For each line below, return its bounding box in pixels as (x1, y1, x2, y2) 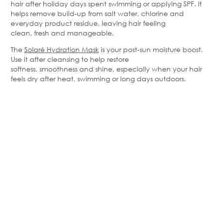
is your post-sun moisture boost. (99, 45, 203, 54)
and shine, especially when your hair (77, 64, 202, 74)
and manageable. (49, 28, 114, 38)
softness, (11, 64, 39, 74)
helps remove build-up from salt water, (11, 9, 141, 18)
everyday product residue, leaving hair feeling (11, 18, 165, 28)
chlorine (141, 9, 168, 18)
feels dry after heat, (11, 74, 77, 84)
